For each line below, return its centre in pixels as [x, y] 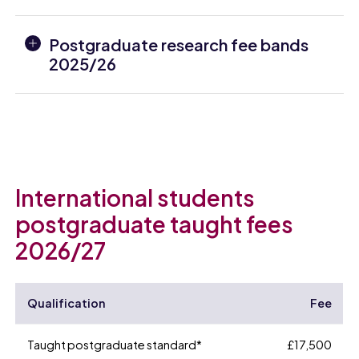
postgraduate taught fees [155, 224]
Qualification [66, 303]
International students [135, 198]
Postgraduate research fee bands [179, 45]
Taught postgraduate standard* [114, 345]
